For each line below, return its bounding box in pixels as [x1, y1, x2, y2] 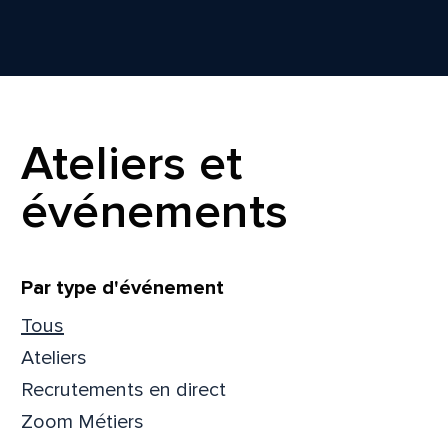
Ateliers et [21, 134, 243, 193]
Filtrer [20, 273, 119, 318]
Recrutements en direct [21, 377, 226, 402]
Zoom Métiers [21, 409, 144, 434]
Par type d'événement [21, 275, 224, 300]
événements [21, 182, 288, 241]
